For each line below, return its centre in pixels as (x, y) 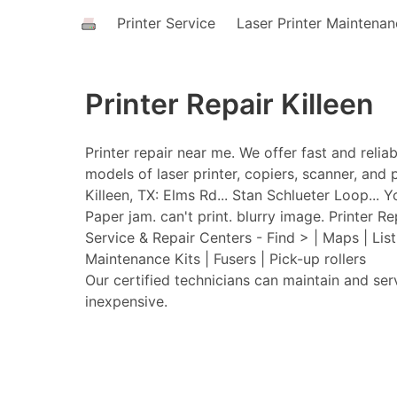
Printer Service (166, 23)
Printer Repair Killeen (230, 104)
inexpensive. (126, 301)
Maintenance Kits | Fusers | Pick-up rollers (226, 259)
